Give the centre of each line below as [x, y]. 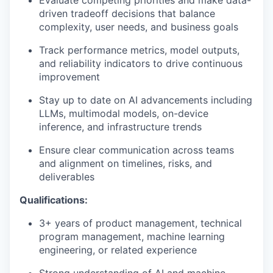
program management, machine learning [132, 236]
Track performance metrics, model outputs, [139, 50]
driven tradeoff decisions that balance [127, 13]
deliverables [67, 176]
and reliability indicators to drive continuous [141, 63]
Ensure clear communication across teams [136, 150]
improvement [69, 76]
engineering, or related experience [118, 250]
